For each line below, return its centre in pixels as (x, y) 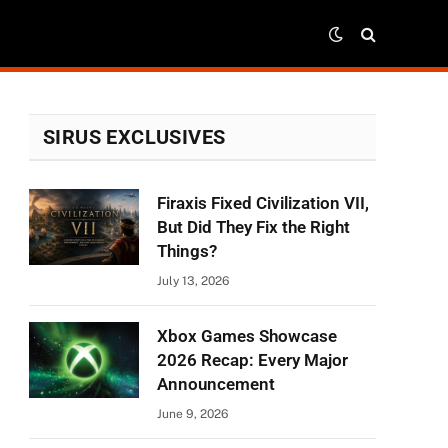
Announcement (216, 384)
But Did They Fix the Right (253, 227)
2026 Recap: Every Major (252, 360)
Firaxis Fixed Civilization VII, (263, 203)
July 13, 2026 (193, 281)
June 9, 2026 (192, 414)
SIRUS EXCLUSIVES (134, 137)
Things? (187, 251)
